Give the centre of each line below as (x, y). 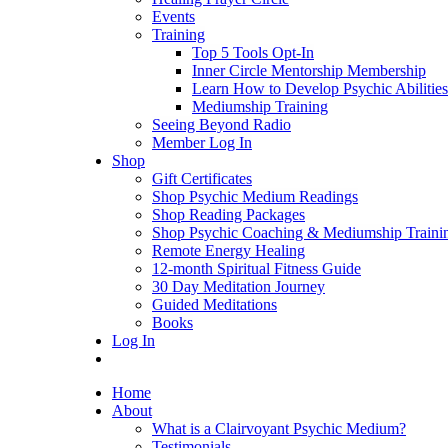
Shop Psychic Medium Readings (255, 196)
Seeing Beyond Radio (221, 124)
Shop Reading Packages (228, 214)
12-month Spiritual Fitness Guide (256, 268)
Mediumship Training (260, 106)
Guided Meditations (214, 304)
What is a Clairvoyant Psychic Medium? (279, 428)
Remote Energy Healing (228, 250)
